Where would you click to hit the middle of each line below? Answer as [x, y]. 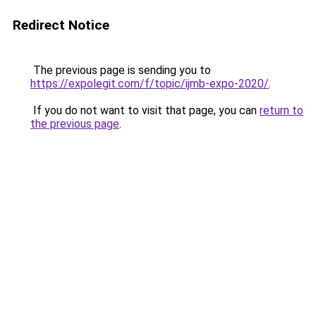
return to [281, 110]
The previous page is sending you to [121, 70]
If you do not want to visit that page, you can [145, 110]
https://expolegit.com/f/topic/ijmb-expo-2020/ [150, 84]
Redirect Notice [61, 25]
